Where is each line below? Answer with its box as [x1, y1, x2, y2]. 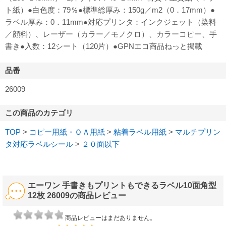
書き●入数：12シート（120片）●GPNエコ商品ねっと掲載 [5, 42, 202, 51]
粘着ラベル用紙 [114, 128, 166, 137]
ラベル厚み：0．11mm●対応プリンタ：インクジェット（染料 [5, 18, 216, 27]
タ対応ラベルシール [5, 140, 73, 149]
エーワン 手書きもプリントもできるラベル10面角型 [28, 181, 216, 190]
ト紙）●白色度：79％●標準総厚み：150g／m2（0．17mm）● [5, 6, 215, 15]
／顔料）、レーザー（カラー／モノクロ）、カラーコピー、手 [5, 30, 217, 39]
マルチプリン [175, 128, 220, 137]
